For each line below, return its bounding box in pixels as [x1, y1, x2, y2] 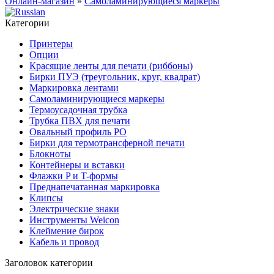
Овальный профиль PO [29, 127, 127, 137]
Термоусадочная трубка [29, 105, 127, 115]
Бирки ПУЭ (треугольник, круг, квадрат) [29, 72, 200, 82]
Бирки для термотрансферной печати [29, 138, 185, 148]
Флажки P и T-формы [29, 171, 118, 181]
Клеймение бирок [29, 226, 104, 236]
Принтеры [29, 39, 73, 49]
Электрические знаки [29, 204, 119, 214]
